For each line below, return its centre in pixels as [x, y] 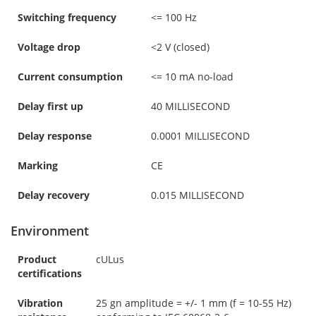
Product [37, 259]
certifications [50, 273]
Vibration [40, 303]
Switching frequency [67, 17]
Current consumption [70, 76]
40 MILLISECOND [190, 106]
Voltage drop [49, 47]
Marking [38, 165]
